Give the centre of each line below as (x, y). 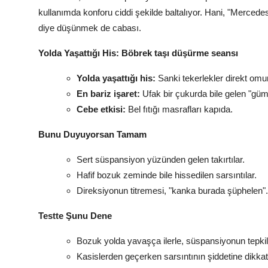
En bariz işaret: (108, 94)
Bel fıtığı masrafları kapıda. (179, 109)
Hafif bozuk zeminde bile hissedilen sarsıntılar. (167, 175)
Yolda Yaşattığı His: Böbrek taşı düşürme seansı (138, 53)
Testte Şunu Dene (75, 216)
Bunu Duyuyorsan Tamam (92, 135)
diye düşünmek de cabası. (90, 28)
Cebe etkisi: (101, 109)
